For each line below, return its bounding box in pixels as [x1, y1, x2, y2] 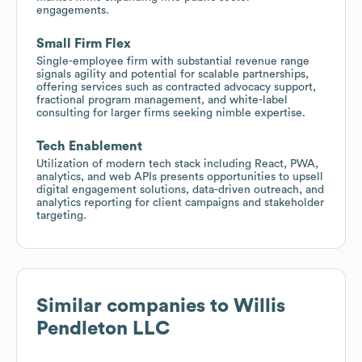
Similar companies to [36, 296, 234, 316]
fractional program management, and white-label [36, 94, 288, 106]
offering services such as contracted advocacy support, [36, 81, 316, 93]
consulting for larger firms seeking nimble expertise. [36, 107, 305, 119]
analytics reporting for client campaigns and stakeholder [36, 196, 324, 208]
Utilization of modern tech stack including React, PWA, [36, 158, 318, 170]
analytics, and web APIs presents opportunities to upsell [36, 170, 323, 183]
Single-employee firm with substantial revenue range [36, 55, 309, 67]
